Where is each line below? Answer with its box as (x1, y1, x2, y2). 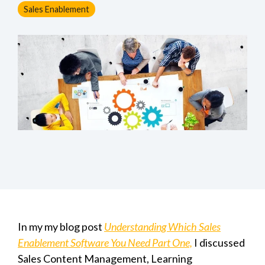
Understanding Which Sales (104, 219, 221, 233)
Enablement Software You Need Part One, (18, 235, 192, 249)
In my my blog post (18, 219, 102, 233)
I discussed (194, 235, 245, 249)
